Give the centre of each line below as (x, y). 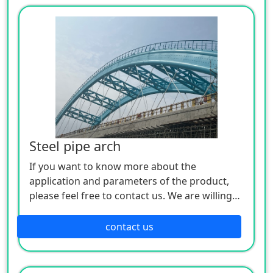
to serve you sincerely (79, 210)
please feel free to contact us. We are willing (131, 195)
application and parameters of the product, (129, 181)
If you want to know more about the (113, 166)
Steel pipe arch (75, 146)
